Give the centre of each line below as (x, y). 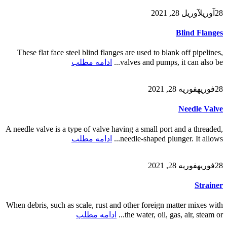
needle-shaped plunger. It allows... (172, 138)
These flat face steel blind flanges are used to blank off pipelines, (120, 53)
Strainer (209, 185)
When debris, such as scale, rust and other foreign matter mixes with (115, 205)
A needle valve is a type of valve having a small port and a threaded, (114, 129)
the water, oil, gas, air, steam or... (174, 215)
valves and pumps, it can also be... (172, 62)
